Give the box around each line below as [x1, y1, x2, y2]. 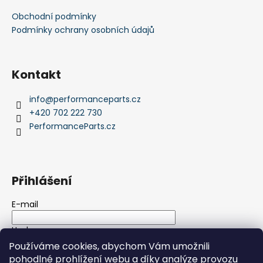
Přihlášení [12, 172, 72, 189]
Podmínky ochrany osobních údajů [12, 23, 154, 36]
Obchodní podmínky [12, 10, 96, 22]
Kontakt [12, 66, 61, 83]
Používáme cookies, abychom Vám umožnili [9, 240, 210, 253]
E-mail [12, 198, 38, 210]
